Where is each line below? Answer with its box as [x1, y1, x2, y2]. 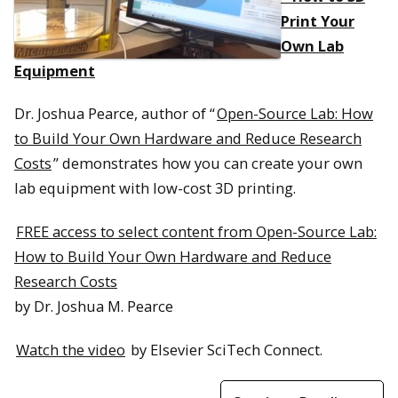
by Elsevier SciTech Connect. [127, 338, 322, 360]
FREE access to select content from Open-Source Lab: [16, 221, 377, 243]
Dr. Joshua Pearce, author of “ [14, 103, 215, 124]
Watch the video [16, 338, 125, 360]
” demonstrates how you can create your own [53, 153, 362, 174]
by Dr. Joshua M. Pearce [14, 296, 173, 317]
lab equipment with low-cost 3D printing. [14, 178, 296, 199]
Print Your [281, 10, 354, 31]
